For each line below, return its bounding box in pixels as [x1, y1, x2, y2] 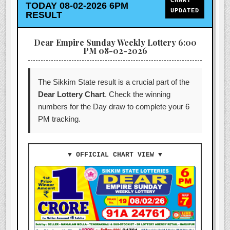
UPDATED [170, 7, 199, 14]
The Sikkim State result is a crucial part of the [38, 77, 190, 86]
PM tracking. [38, 114, 81, 123]
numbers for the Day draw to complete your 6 [38, 102, 190, 111]
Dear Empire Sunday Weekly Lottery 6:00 [33, 36, 197, 48]
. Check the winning [105, 89, 171, 99]
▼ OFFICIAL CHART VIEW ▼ [68, 150, 162, 159]
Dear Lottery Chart [38, 89, 105, 99]
